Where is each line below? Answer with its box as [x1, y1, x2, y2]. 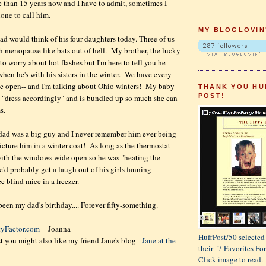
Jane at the [142, 235, 176, 246]
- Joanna [40, 223, 71, 235]
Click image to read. [198, 254, 263, 265]
